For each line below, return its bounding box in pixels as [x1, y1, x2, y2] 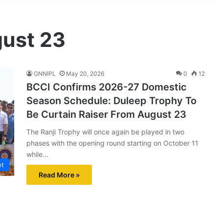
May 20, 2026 [66, 70, 104, 77]
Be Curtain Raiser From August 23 [26, 109, 186, 120]
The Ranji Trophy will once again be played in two [26, 128, 184, 136]
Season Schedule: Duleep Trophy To [26, 95, 197, 107]
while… [26, 150, 48, 158]
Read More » [39, 171, 80, 179]
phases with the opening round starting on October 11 [26, 139, 198, 147]
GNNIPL [34, 70, 56, 77]
